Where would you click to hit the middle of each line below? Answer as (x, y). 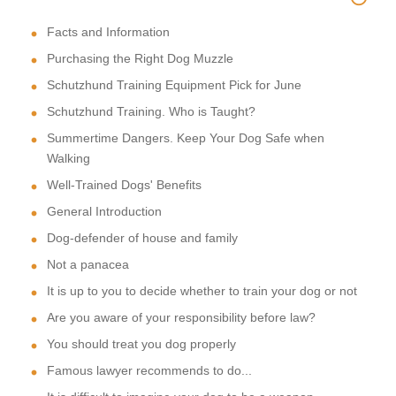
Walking (69, 159)
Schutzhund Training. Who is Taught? (151, 112)
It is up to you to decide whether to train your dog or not (202, 291)
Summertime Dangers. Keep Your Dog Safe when (186, 138)
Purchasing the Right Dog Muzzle (140, 59)
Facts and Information (108, 32)
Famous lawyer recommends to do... (149, 371)
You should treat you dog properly (141, 344)
